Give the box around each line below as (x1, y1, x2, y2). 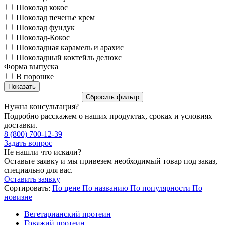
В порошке (16, 72, 54, 81)
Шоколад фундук (16, 23, 75, 32)
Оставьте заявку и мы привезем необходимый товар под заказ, (4, 156, 217, 165)
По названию (82, 183, 130, 192)
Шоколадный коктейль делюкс (16, 53, 122, 62)
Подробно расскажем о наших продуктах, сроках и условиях (4, 111, 212, 120)
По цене (52, 183, 82, 192)
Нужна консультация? (4, 102, 79, 111)
